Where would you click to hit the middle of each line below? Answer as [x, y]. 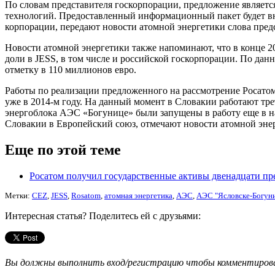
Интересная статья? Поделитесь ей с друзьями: [103, 215]
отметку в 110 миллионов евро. [71, 69]
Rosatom [86, 196]
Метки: [18, 196]
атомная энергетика [138, 196]
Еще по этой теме [63, 149]
